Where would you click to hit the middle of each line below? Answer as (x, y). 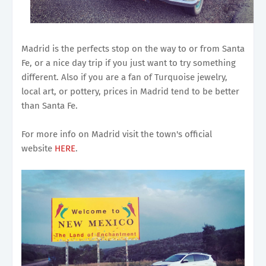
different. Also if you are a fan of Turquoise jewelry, (124, 77)
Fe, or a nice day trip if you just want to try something (129, 63)
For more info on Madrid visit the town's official (117, 134)
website (38, 148)
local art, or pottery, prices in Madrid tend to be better (130, 91)
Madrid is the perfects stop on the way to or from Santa (133, 48)
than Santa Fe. (51, 105)
